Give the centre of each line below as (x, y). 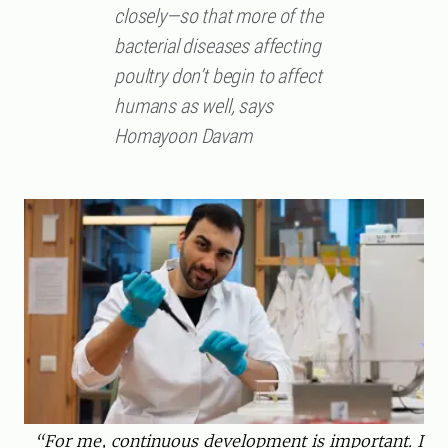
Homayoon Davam (183, 136)
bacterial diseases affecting (217, 46)
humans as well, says (193, 106)
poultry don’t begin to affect (218, 76)
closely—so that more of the (218, 16)
